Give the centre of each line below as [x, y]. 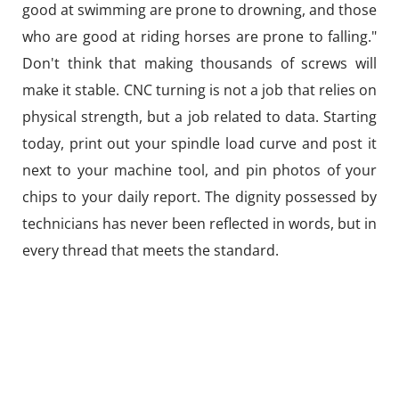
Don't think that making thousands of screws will [199, 64]
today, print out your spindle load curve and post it [199, 144]
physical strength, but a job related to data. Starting [199, 117]
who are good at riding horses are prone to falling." [199, 37]
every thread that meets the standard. [151, 251]
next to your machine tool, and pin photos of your [199, 171]
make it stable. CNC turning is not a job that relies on [199, 90]
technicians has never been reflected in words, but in [199, 224]
